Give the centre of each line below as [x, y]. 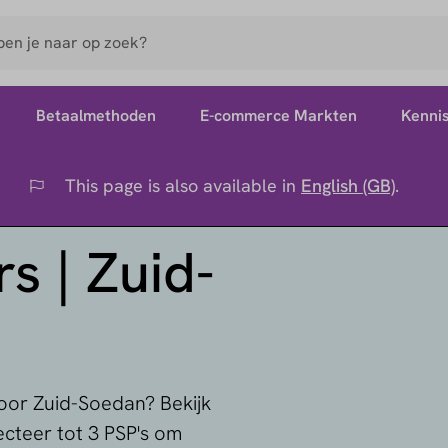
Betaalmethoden [95, 115]
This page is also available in [183, 185]
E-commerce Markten [278, 115]
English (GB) [348, 185]
